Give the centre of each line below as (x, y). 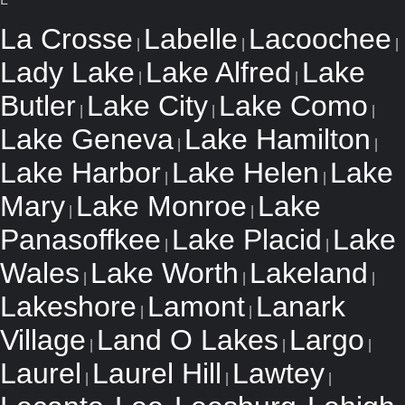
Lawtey (278, 373)
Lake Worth (165, 273)
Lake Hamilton (278, 139)
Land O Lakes (188, 340)
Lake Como (293, 106)
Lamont (196, 306)
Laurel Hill (157, 373)
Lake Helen (245, 173)
